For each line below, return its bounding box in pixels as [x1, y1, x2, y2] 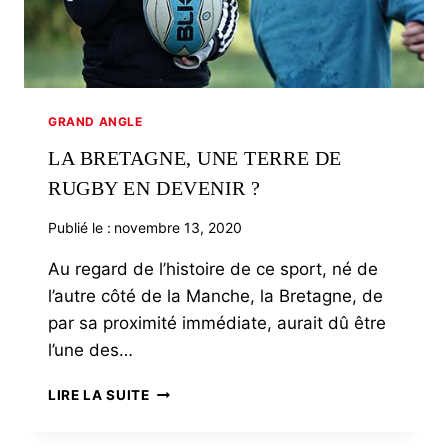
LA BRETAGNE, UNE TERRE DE [48, 147, 342, 170]
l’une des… [48, 340, 133, 361]
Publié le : [48, 219, 111, 237]
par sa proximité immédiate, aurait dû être [48, 313, 386, 334]
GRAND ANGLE [48, 114, 143, 130]
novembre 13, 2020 [114, 219, 243, 237]
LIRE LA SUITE [48, 387, 150, 404]
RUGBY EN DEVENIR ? [48, 177, 261, 200]
